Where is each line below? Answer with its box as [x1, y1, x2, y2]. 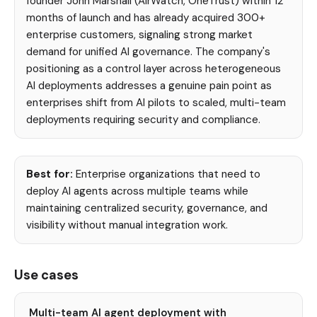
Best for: [26, 167, 73, 182]
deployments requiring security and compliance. [26, 113, 260, 127]
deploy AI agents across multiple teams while [26, 184, 248, 199]
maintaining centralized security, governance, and [26, 201, 267, 216]
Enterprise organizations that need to [73, 167, 260, 182]
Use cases [14, 267, 79, 284]
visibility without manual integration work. [26, 218, 228, 233]
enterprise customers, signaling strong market [26, 28, 253, 42]
